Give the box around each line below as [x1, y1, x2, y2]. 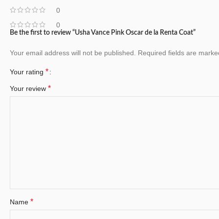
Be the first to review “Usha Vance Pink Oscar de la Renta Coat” [10, 29, 196, 36]
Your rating [10, 67, 45, 76]
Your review [10, 84, 48, 92]
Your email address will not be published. [10, 48, 136, 57]
